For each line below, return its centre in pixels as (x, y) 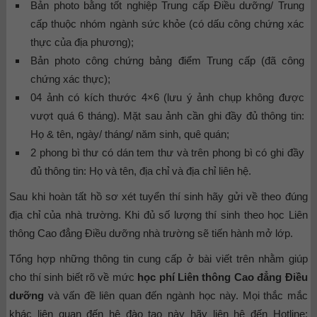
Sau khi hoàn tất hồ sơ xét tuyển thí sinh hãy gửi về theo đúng (158, 197)
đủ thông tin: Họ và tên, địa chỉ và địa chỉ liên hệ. (141, 171)
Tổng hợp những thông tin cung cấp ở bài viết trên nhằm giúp (158, 259)
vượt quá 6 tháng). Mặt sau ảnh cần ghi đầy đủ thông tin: (167, 116)
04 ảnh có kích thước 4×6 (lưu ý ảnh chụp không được (167, 98)
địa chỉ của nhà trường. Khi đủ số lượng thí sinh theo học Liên (158, 215)
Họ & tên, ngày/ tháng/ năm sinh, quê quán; (130, 134)
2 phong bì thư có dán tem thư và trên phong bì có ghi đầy (167, 153)
